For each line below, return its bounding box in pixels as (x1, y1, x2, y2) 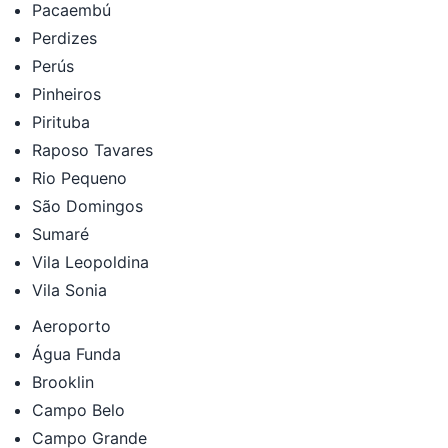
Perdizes (32, 27, 97, 48)
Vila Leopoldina (32, 251, 149, 272)
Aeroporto (32, 315, 111, 336)
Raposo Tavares (32, 139, 153, 160)
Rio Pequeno (32, 167, 127, 188)
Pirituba (32, 111, 90, 132)
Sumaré (32, 223, 89, 244)
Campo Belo (32, 399, 125, 420)
